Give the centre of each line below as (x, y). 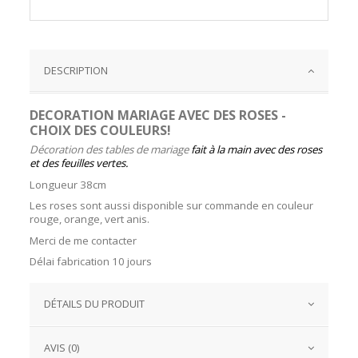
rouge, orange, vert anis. (90, 219)
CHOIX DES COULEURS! (101, 131)
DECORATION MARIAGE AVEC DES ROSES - (158, 115)
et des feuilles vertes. (80, 163)
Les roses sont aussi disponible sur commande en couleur (172, 206)
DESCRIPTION (76, 71)
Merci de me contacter (84, 240)
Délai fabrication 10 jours (91, 262)
